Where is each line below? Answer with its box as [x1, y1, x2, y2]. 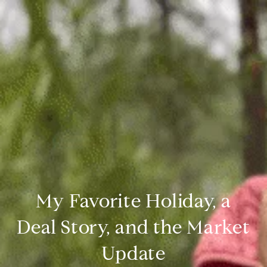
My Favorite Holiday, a [36, 189, 231, 213]
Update [101, 241, 166, 265]
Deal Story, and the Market [17, 215, 250, 239]
